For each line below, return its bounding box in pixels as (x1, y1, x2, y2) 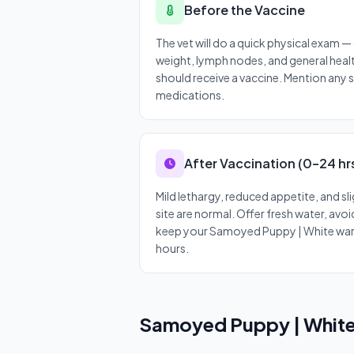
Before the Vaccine (184, 2, 305, 18)
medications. (156, 88, 224, 102)
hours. (156, 241, 189, 255)
